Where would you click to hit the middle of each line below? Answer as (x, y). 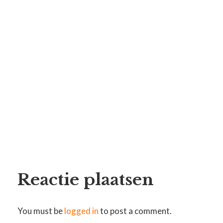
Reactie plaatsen (86, 179)
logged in (82, 211)
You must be (41, 211)
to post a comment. (135, 211)
